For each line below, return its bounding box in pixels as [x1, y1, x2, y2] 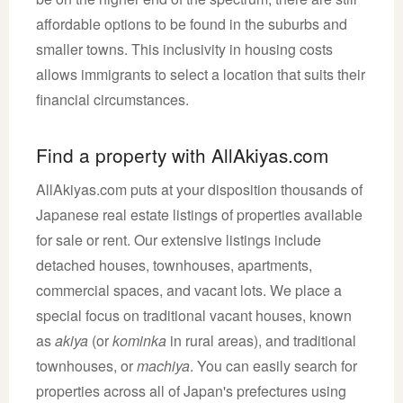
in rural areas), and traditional [166, 329, 356, 351]
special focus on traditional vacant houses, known [36, 304, 352, 326]
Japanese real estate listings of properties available [36, 203, 363, 225]
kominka [112, 329, 166, 351]
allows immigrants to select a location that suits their [36, 63, 365, 85]
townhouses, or [36, 354, 137, 376]
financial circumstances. [36, 88, 189, 110]
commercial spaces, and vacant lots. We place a [36, 279, 342, 300]
